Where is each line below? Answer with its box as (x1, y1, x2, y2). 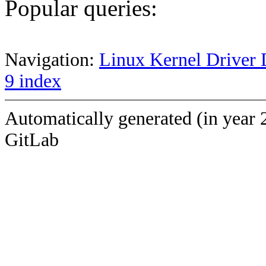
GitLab (5, 129, 59, 150)
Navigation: (5, 49, 99, 70)
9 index (5, 70, 61, 91)
